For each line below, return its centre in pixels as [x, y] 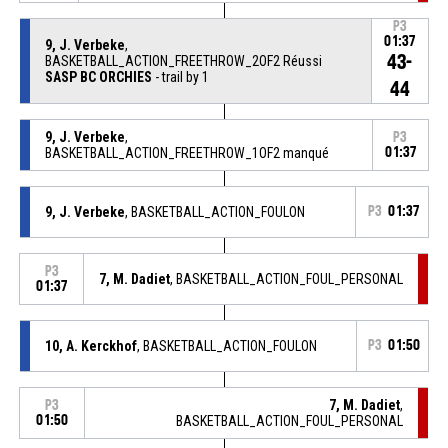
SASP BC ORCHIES [98, 76]
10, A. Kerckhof [90, 345]
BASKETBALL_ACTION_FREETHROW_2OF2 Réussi [183, 60]
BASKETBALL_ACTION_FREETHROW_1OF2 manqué [186, 152]
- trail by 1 [180, 76]
